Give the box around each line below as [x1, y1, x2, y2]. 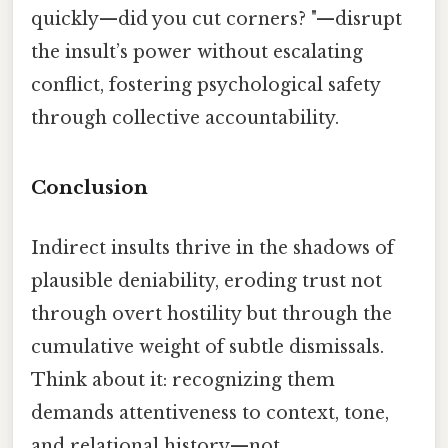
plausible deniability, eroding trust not [31, 269, 382, 292]
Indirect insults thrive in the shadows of [31, 236, 394, 259]
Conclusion [31, 176, 148, 200]
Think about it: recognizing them [31, 368, 335, 391]
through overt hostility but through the [31, 302, 392, 325]
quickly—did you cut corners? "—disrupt [31, 7, 402, 30]
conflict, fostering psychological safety [31, 73, 380, 96]
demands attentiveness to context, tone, [31, 401, 389, 424]
